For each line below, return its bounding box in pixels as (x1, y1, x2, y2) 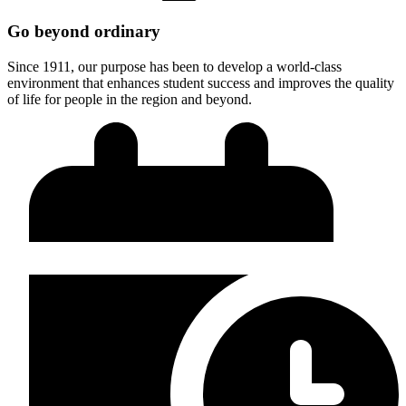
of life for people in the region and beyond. (7, 91, 252, 107)
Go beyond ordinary (7, 21, 160, 41)
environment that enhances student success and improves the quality (7, 74, 394, 91)
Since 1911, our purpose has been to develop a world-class (7, 58, 342, 74)
